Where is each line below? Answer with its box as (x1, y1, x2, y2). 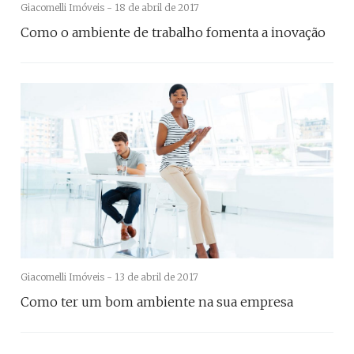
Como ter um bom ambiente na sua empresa (21, 294, 293, 311)
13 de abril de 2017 (115, 271, 198, 284)
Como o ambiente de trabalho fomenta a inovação (21, 24, 326, 40)
